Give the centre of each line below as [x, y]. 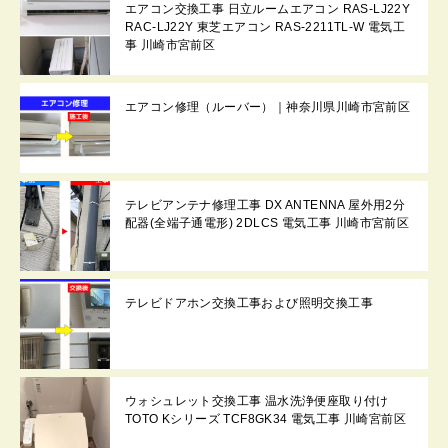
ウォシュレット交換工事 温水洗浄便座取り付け [257, 400]
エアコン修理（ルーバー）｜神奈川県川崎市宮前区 [268, 106]
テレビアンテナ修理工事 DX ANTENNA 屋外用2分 [265, 204]
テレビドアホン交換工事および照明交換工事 [249, 302]
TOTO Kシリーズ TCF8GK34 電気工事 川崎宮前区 [265, 418]
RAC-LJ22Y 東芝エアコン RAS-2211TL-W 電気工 [265, 26]
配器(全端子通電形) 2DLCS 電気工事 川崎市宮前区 [267, 222]
